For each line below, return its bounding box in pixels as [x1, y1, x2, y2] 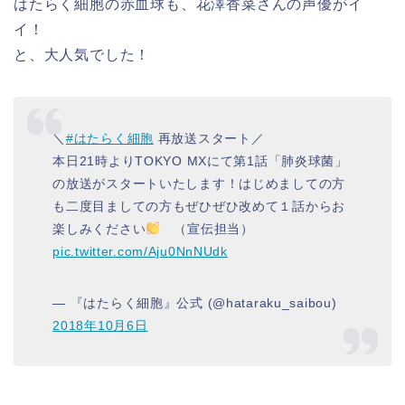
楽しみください [52, 221, 146, 237]
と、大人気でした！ [14, 46, 151, 62]
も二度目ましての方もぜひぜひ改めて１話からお [52, 199, 346, 214]
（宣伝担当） [160, 221, 254, 237]
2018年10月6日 [52, 318, 148, 334]
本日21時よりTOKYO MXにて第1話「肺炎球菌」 [52, 154, 348, 169]
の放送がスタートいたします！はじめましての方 [52, 176, 346, 192]
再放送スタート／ [153, 131, 265, 146]
